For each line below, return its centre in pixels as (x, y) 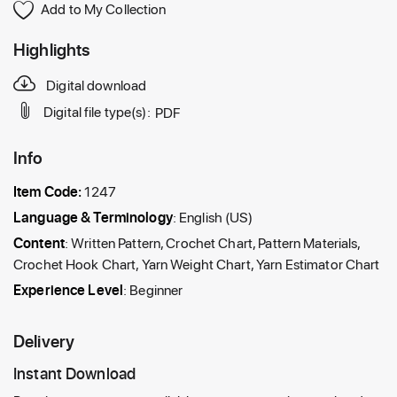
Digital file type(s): (97, 112)
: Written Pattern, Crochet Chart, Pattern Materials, (212, 242)
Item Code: (49, 191)
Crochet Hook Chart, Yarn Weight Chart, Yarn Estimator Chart (197, 263)
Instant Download (75, 373)
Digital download (97, 84)
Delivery (44, 340)
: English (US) (213, 216)
